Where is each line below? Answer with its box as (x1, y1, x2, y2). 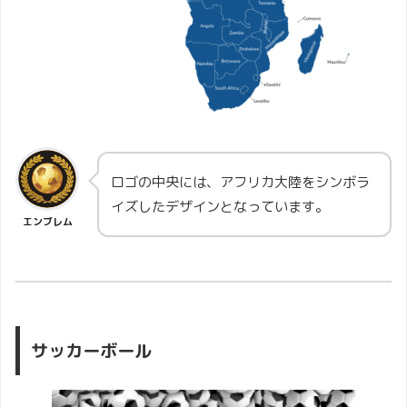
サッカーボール (31, 337, 153, 362)
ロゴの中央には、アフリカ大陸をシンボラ (111, 172, 370, 192)
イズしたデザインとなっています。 (111, 196, 329, 216)
